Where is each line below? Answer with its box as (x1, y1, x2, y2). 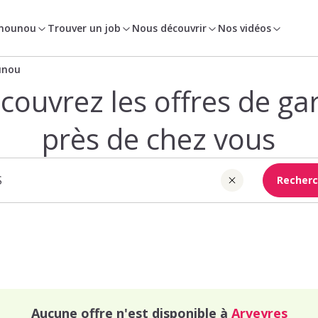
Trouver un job (48, 21, 121, 35)
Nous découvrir (132, 21, 207, 35)
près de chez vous (42, 119, 276, 158)
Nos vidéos (218, 21, 272, 35)
